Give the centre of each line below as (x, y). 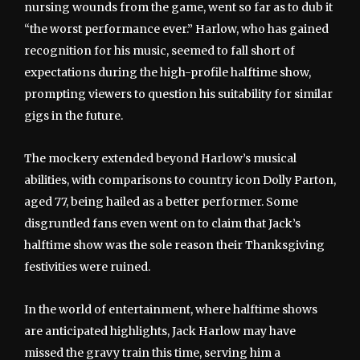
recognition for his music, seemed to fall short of (160, 51)
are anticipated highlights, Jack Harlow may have (160, 331)
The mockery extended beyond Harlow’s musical (160, 159)
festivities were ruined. (87, 267)
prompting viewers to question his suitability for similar (178, 94)
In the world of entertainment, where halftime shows (171, 310)
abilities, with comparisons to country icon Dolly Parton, (180, 180)
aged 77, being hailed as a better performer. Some (161, 202)
